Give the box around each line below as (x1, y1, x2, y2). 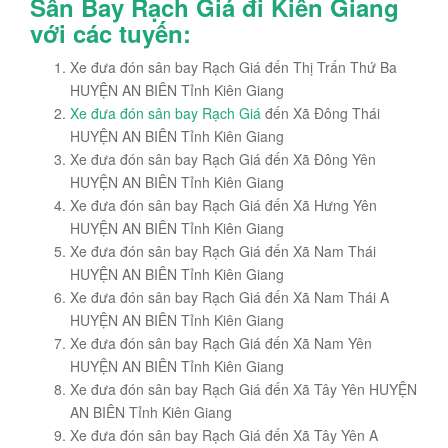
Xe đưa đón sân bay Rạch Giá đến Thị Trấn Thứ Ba (70, 57, 397, 78)
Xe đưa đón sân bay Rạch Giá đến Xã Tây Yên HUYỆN (70, 379, 417, 400)
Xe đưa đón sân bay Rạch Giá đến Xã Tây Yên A (70, 425, 378, 446)
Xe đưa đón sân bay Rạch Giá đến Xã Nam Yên (70, 333, 372, 354)
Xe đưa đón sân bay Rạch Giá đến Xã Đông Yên (70, 149, 376, 170)
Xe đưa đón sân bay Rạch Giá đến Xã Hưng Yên (70, 195, 377, 216)
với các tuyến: (30, 16, 191, 51)
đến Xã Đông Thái (261, 103, 380, 124)
